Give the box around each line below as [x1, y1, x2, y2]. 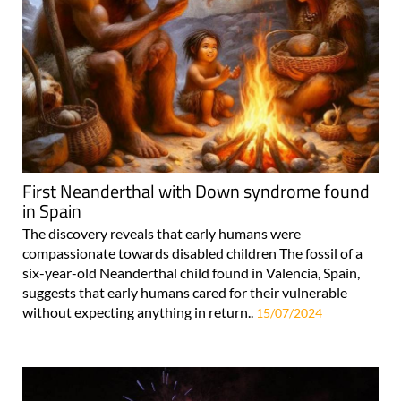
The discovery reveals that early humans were [22, 225, 301, 243]
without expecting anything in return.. [22, 303, 256, 321]
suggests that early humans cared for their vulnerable [22, 284, 347, 302]
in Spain [22, 197, 81, 226]
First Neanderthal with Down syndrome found [22, 177, 370, 206]
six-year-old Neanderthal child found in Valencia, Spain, [22, 264, 360, 282]
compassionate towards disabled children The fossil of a [22, 244, 363, 262]
